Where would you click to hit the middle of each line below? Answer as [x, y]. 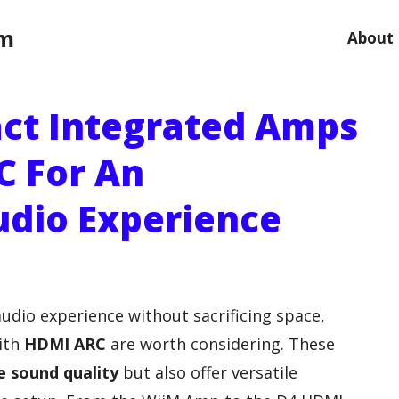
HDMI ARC [65, 343]
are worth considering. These [220, 343]
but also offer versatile [208, 372]
